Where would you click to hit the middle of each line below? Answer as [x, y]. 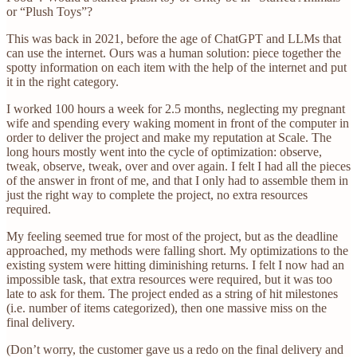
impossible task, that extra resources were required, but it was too [169, 279]
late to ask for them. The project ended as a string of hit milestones [172, 293]
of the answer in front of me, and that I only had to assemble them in [177, 180]
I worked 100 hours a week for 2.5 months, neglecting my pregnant [176, 108]
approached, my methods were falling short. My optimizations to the [177, 250]
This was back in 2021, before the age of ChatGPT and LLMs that [174, 38]
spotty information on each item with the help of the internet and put [177, 67]
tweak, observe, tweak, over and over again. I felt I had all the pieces [178, 166]
